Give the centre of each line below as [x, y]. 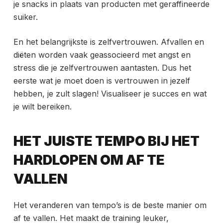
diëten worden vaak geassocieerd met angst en [102, 55]
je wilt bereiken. [42, 107]
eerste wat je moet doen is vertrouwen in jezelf [102, 81]
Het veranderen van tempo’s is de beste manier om [110, 205]
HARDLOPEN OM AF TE [89, 160]
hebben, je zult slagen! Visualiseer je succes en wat [110, 94]
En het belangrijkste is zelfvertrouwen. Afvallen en [109, 42]
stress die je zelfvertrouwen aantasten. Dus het [102, 68]
